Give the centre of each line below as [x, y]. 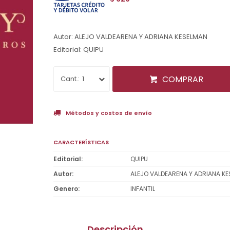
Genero [66, 188]
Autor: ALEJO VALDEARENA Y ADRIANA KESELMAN [130, 36]
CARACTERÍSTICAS [81, 142]
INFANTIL [143, 188]
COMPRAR [183, 79]
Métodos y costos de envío [109, 113]
